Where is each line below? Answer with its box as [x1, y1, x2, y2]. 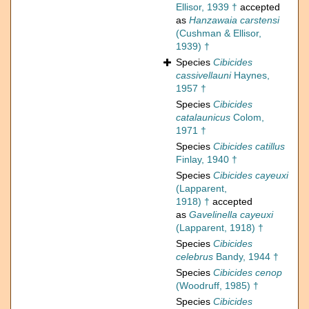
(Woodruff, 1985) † [176, 280, 259, 292]
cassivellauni [176, 70, 231, 81]
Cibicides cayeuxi [213, 170, 288, 181]
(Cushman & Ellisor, [176, 28, 261, 39]
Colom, [230, 112, 264, 123]
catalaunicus [176, 112, 230, 123]
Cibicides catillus [213, 141, 285, 152]
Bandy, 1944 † [213, 251, 279, 263]
